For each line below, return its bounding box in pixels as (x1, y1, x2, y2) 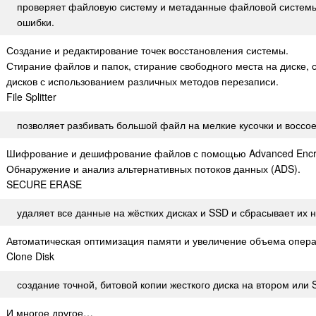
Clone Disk (6, 249, 54, 263)
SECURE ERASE (6, 177, 82, 191)
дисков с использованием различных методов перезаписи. (6, 74, 279, 88)
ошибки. (17, 15, 54, 29)
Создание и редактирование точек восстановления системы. (6, 43, 288, 57)
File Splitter (6, 90, 56, 104)
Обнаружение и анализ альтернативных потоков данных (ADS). (6, 162, 300, 176)
